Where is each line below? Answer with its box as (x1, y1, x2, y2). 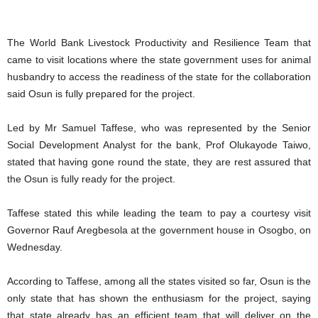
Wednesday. (7, 241, 62, 253)
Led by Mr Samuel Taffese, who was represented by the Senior (7, 121, 311, 133)
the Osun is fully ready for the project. (7, 172, 175, 185)
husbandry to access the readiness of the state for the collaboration (7, 70, 311, 82)
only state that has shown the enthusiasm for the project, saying (7, 292, 311, 304)
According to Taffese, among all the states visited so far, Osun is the (7, 275, 311, 287)
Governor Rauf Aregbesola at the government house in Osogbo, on (7, 224, 311, 236)
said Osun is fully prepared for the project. (7, 87, 195, 99)
